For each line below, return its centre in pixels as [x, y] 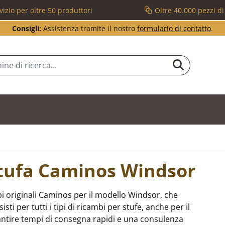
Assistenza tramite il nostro [89, 28]
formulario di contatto [174, 28]
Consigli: [27, 28]
